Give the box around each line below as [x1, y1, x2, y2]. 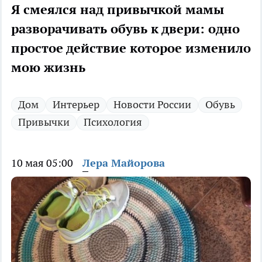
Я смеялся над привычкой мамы [11, 1, 224, 18]
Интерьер [53, 98, 99, 112]
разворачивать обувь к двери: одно [11, 20, 240, 37]
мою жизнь [11, 59, 85, 76]
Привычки [18, 115, 70, 129]
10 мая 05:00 [11, 156, 73, 170]
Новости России [113, 98, 191, 112]
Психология [84, 115, 142, 129]
